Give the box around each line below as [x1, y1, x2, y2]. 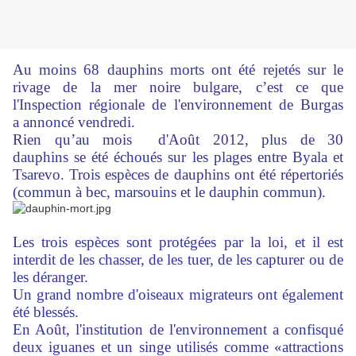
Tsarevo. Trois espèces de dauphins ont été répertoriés [13, 166, 343, 184]
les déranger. [13, 269, 88, 286]
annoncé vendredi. [23, 114, 135, 131]
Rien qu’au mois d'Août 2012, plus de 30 [13, 131, 343, 149]
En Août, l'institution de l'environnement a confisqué [13, 321, 343, 339]
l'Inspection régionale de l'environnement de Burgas [13, 96, 343, 114]
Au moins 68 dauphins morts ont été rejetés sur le [13, 61, 343, 79]
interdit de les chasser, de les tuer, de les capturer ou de [13, 251, 343, 269]
